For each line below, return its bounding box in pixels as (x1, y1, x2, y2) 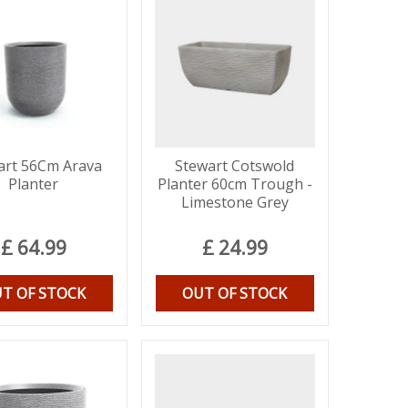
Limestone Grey (180, 192, 289, 213)
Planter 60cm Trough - (157, 174, 312, 195)
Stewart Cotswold (175, 156, 295, 177)
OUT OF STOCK (182, 283, 288, 304)
